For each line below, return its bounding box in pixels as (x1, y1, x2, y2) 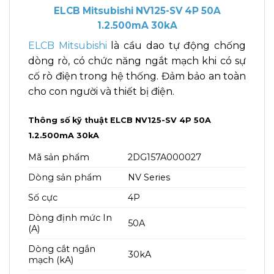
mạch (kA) (28, 254, 73, 265)
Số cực (28, 191, 57, 203)
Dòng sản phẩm (28, 171, 102, 183)
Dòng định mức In (28, 212, 112, 223)
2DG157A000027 (128, 151, 202, 163)
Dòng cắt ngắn (28, 243, 95, 254)
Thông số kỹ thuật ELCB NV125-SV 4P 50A (28, 115, 211, 125)
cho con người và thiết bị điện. (28, 85, 177, 97)
